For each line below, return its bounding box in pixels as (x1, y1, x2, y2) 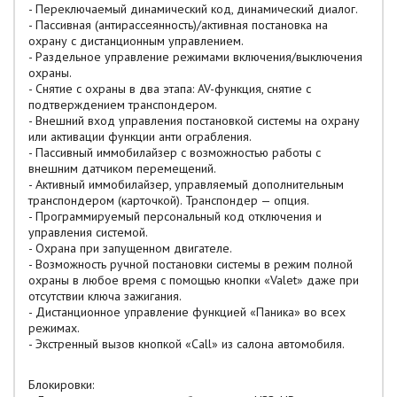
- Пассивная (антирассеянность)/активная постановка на (28, 17, 328, 33)
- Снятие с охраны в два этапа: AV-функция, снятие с (28, 81, 311, 97)
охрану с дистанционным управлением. (28, 33, 244, 49)
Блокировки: (28, 377, 94, 393)
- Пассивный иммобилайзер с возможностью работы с (28, 144, 321, 160)
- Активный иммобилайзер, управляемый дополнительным (28, 176, 344, 192)
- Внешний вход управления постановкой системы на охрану (28, 113, 360, 128)
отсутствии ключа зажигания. (28, 288, 182, 304)
